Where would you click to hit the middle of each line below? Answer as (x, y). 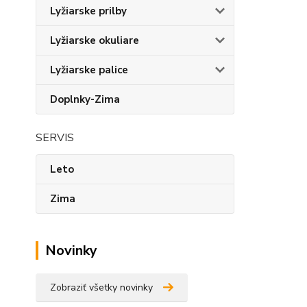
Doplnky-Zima (85, 99)
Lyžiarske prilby (88, 11)
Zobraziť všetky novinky (101, 287)
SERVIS (55, 138)
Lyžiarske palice (89, 70)
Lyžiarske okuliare (95, 40)
